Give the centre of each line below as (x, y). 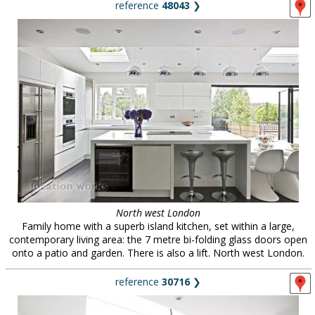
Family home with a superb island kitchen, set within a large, (158, 226)
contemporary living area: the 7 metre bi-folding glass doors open (158, 239)
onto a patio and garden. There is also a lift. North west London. (158, 253)
